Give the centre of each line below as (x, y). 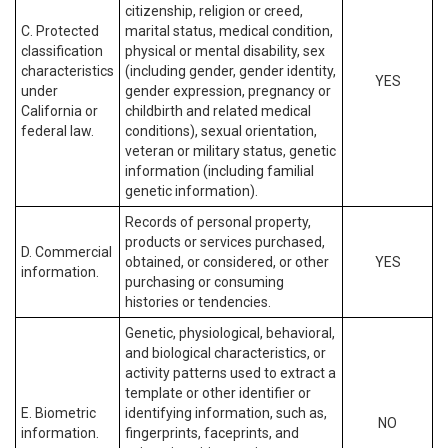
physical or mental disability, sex (225, 51)
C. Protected (60, 31)
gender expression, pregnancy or (228, 91)
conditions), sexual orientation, (221, 131)
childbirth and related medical (218, 111)
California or (59, 111)
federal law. (57, 131)
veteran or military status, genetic (230, 151)
